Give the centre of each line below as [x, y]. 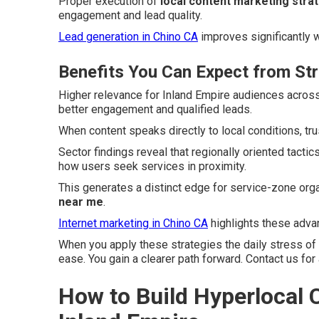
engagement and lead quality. [130, 15]
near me [81, 202]
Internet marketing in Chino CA [133, 223]
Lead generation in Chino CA [128, 36]
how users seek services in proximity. [152, 166]
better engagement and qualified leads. [155, 109]
